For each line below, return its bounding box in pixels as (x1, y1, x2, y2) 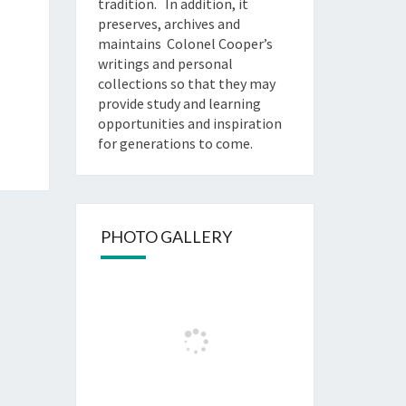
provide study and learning (97, 94, 261, 112)
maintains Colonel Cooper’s (97, 34, 273, 53)
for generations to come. (97, 134, 253, 152)
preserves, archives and (97, 14, 240, 33)
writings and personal (97, 54, 233, 72)
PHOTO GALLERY (100, 227, 232, 246)
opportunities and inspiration (97, 114, 282, 132)
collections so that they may (97, 74, 275, 92)
